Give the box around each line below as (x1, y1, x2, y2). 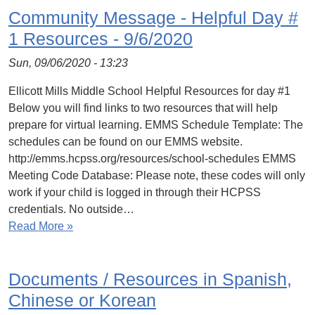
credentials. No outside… (8, 203, 134, 215)
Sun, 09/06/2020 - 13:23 (8, 57, 128, 69)
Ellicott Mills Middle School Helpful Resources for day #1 (8, 85, 290, 97)
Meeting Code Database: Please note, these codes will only (8, 169, 305, 181)
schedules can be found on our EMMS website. (8, 136, 243, 148)
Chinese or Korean (8, 290, 156, 310)
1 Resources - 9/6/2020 (8, 29, 193, 49)
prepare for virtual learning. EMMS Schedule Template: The (8, 119, 303, 131)
